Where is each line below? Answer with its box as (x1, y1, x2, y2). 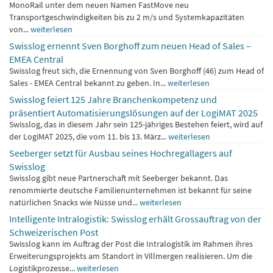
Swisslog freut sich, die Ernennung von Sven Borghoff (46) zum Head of (9, 65, 264, 77)
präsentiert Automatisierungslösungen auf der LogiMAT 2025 (9, 107, 258, 118)
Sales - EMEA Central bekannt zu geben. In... (9, 77, 168, 89)
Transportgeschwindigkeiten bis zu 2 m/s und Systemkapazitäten (9, 12, 244, 23)
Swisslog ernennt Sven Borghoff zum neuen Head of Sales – (9, 40, 251, 52)
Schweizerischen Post (9, 226, 98, 238)
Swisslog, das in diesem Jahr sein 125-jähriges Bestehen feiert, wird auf (9, 119, 263, 130)
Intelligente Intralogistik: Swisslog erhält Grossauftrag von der (9, 213, 261, 225)
